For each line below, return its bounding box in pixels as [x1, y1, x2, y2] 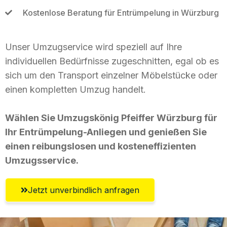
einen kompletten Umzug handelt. [5, 84, 146, 95]
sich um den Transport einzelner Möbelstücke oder [5, 69, 217, 81]
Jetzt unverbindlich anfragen [28, 184, 139, 195]
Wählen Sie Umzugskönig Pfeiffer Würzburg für [5, 112, 217, 123]
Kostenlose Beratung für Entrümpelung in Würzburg [22, 7, 219, 18]
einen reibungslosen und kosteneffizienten [5, 140, 196, 152]
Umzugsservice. [5, 155, 79, 166]
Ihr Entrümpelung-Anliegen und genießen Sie [5, 126, 207, 137]
